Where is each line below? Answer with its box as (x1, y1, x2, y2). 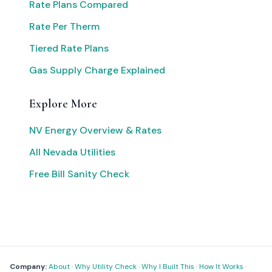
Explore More (29, 97, 97, 111)
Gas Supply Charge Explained (29, 64, 165, 76)
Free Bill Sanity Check (29, 168, 129, 180)
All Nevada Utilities (29, 146, 115, 158)
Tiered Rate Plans (29, 42, 109, 55)
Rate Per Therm (29, 20, 100, 33)
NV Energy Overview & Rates (29, 124, 161, 137)
